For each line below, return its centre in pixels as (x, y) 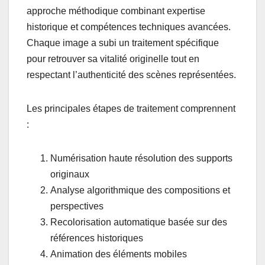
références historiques (97, 238)
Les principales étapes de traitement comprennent (131, 108)
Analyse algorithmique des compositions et (140, 190)
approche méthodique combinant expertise (116, 11)
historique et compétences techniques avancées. (129, 27)
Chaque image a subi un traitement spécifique (123, 43)
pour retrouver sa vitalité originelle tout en (113, 59)
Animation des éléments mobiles (119, 254)
